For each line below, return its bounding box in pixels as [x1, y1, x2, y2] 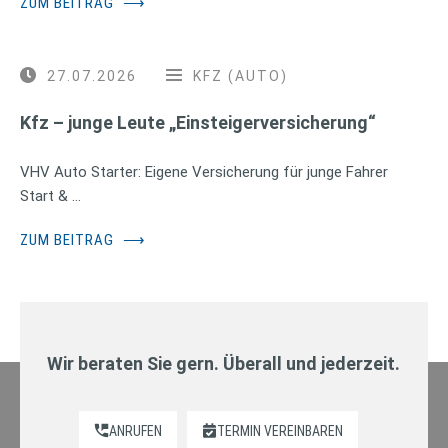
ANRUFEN [109, 422, 163, 439]
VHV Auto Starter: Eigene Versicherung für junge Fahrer [20, 162, 388, 181]
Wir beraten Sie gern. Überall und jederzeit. [47, 352, 401, 374]
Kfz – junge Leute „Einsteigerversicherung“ [20, 111, 376, 133]
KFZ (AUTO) [193, 67, 288, 84]
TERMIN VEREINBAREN [217, 422, 344, 439]
